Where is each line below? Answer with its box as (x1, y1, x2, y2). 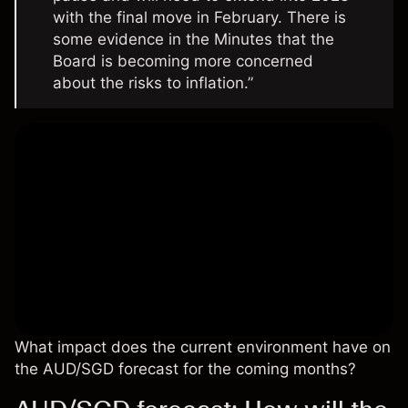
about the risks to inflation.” (53, 74, 253, 93)
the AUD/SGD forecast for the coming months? (15, 360, 356, 379)
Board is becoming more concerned (53, 52, 313, 71)
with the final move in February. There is (53, 8, 346, 27)
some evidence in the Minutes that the (53, 30, 334, 49)
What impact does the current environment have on (15, 338, 391, 357)
